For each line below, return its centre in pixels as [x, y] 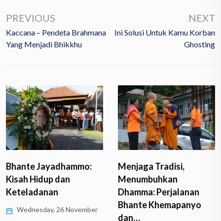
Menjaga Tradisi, [151, 166]
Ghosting [200, 44]
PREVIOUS [31, 18]
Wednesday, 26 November [56, 210]
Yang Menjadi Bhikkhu [44, 44]
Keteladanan [32, 192]
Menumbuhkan [148, 179]
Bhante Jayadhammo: [49, 166]
